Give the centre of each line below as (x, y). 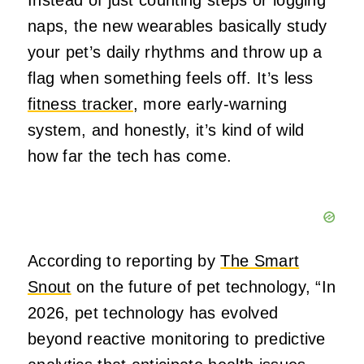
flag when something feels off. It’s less (171, 78)
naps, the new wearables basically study (178, 26)
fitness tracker (80, 104)
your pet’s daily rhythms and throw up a (175, 52)
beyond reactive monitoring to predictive (177, 339)
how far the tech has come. (130, 156)
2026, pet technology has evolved (153, 313)
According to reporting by (124, 261)
